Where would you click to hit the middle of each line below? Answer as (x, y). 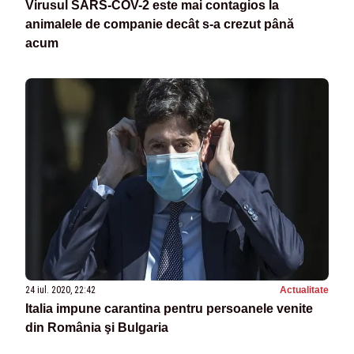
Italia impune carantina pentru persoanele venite (169, 309)
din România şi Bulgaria (97, 328)
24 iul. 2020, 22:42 (60, 290)
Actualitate (304, 290)
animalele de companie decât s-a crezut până (160, 24)
